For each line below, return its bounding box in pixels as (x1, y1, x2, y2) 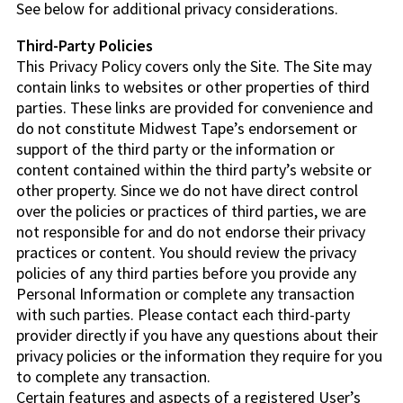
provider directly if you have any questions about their (16, 325, 378, 346)
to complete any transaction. (16, 366, 210, 388)
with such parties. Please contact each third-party (16, 304, 350, 326)
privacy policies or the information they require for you (16, 345, 382, 367)
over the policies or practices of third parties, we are (16, 201, 366, 222)
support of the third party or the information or (16, 139, 335, 160)
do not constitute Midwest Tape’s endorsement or (16, 118, 357, 139)
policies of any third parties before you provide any (16, 263, 356, 284)
